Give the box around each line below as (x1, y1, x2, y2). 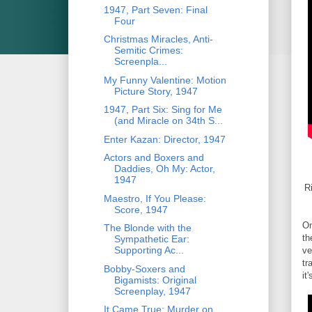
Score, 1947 (114, 203, 168, 215)
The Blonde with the (103, 222, 192, 234)
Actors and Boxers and (103, 152, 204, 164)
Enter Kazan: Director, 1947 (103, 133, 226, 145)
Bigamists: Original (114, 274, 196, 286)
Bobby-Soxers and (103, 263, 185, 274)
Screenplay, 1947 (114, 285, 191, 297)
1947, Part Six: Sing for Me (103, 104, 222, 116)
